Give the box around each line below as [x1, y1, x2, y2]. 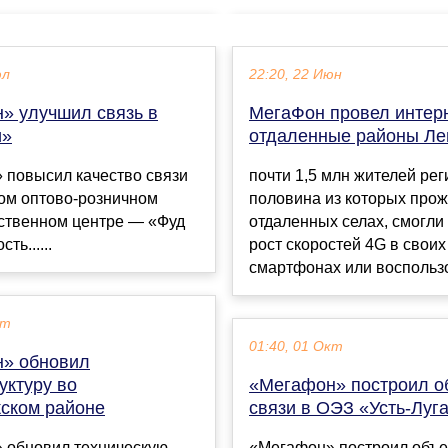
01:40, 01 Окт [249, 339, 343, 355]
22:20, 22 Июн [249, 67, 342, 83]
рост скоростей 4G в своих [249, 236, 446, 254]
